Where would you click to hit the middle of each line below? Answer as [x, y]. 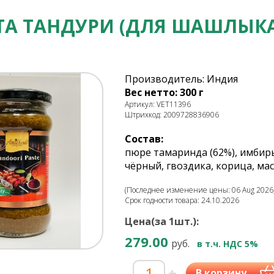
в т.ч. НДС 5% [228, 244]
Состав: [144, 139]
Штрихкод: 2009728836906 [172, 115]
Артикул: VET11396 [158, 104]
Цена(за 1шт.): [162, 221]
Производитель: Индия [181, 79]
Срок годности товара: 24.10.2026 [182, 200]
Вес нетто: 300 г [164, 92]
